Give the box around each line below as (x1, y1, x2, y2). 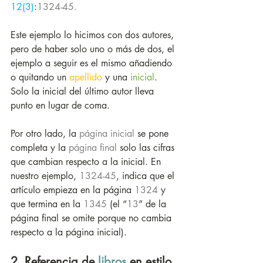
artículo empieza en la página (11, 184, 134, 197)
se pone (134, 127, 171, 140)
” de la (139, 198, 169, 211)
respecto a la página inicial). (11, 226, 127, 239)
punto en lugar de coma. (11, 99, 110, 112)
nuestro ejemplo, (11, 170, 79, 183)
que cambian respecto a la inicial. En (11, 156, 164, 168)
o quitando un (11, 71, 69, 84)
